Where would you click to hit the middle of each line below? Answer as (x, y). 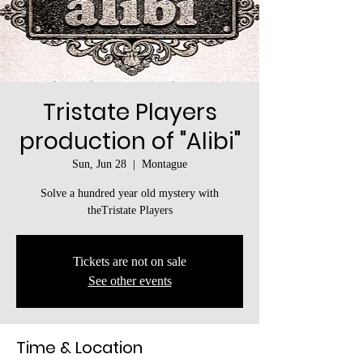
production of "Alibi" (130, 141)
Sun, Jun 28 (99, 164)
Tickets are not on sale (130, 261)
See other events (130, 281)
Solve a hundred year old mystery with (130, 193)
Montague (164, 164)
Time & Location (79, 348)
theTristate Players (130, 210)
